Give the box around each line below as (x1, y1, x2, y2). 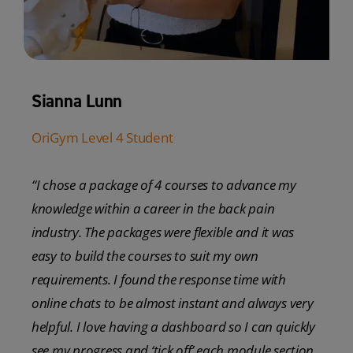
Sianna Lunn (31, 88, 123, 113)
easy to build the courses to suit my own (31, 246, 258, 265)
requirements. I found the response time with (31, 269, 286, 288)
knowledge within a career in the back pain (31, 199, 275, 217)
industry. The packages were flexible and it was (31, 222, 294, 241)
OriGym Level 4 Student (31, 128, 173, 147)
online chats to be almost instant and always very (31, 293, 314, 312)
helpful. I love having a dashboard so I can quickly (31, 317, 315, 336)
